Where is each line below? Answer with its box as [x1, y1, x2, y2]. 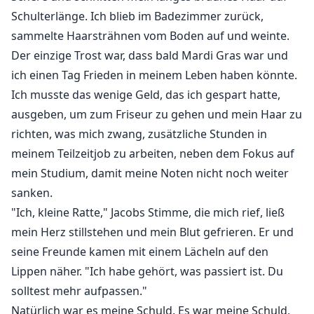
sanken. [11, 185, 53, 201]
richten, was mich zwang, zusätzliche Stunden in [11, 126, 267, 142]
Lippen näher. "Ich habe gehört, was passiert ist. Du [11, 264, 283, 280]
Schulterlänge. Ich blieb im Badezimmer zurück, [11, 8, 264, 25]
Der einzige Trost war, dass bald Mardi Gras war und [11, 48, 288, 64]
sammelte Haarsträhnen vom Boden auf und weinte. [11, 28, 289, 44]
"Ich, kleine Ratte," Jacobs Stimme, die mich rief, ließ [11, 205, 285, 221]
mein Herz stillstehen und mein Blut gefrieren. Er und [11, 224, 294, 240]
